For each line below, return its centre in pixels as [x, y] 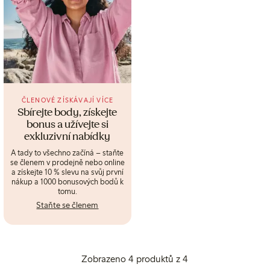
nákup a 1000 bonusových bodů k [67, 182]
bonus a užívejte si [67, 125]
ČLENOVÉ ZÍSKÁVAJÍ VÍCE [67, 100]
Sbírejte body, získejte [67, 113]
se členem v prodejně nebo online [67, 162]
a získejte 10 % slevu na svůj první [67, 172]
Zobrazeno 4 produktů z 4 [135, 259]
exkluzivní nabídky [67, 137]
